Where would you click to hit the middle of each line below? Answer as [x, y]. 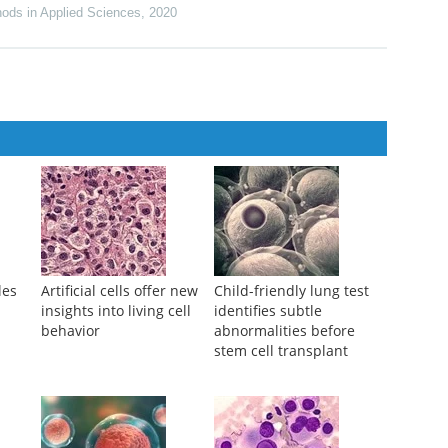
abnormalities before [284, 331]
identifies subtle [267, 311]
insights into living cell [115, 311]
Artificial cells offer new [119, 291]
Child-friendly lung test [291, 291]
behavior [70, 331]
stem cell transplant [280, 351]
